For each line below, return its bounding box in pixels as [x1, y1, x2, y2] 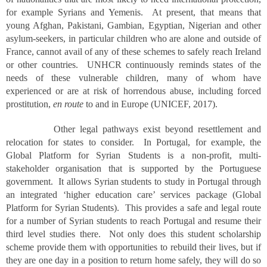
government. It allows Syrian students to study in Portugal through [6, 176, 261, 187]
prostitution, [6, 99, 53, 109]
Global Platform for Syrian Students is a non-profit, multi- [6, 150, 261, 160]
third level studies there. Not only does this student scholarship [6, 229, 261, 239]
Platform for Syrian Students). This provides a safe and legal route [6, 203, 261, 213]
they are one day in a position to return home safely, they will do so [6, 255, 261, 265]
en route [53, 99, 83, 109]
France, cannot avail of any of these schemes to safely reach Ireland [6, 46, 261, 57]
